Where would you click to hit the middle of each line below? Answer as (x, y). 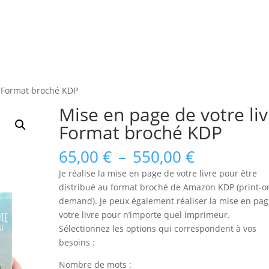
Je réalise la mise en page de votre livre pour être (158, 173)
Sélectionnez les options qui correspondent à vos (158, 228)
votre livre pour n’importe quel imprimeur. (145, 215)
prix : (213, 184)
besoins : (77, 242)
